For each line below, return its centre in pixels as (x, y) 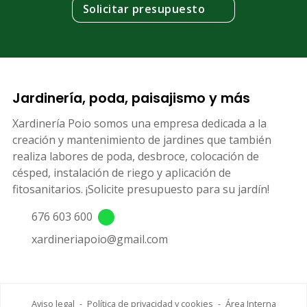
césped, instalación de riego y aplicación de (121, 172)
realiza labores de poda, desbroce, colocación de (135, 156)
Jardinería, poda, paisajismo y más (131, 98)
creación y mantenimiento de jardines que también (142, 139)
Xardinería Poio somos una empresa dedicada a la (139, 123)
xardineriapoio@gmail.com (99, 240)
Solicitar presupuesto (144, 9)
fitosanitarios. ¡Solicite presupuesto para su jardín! (140, 189)
